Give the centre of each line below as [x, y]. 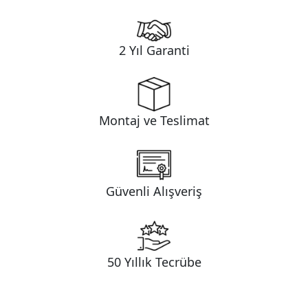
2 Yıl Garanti [154, 50]
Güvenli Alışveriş [154, 191]
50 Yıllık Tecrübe [154, 262]
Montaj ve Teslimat [154, 121]
